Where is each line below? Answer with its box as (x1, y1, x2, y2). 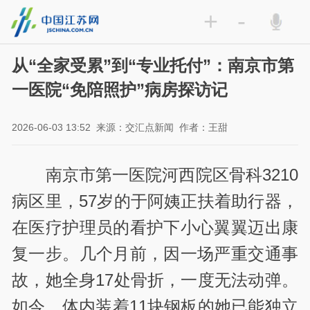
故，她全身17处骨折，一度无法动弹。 (12, 270, 298, 289)
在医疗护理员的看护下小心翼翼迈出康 (12, 217, 298, 237)
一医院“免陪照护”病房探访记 (12, 80, 228, 100)
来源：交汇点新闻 (96, 122, 174, 134)
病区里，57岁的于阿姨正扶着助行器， (12, 191, 298, 210)
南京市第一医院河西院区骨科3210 (45, 165, 298, 184)
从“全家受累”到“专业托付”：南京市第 (12, 56, 295, 75)
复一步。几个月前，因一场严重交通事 (12, 244, 298, 263)
